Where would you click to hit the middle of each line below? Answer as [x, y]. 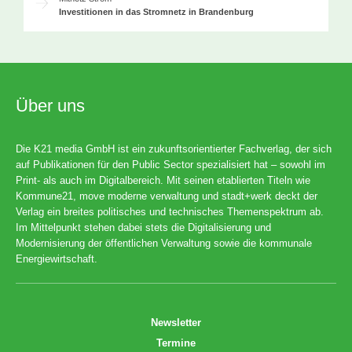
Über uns [50, 105]
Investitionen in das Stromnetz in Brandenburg [157, 11]
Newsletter [176, 322]
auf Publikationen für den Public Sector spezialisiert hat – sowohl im [170, 164]
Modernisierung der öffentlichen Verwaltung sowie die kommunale [164, 243]
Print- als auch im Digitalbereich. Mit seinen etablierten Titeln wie [163, 180]
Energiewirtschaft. [57, 258]
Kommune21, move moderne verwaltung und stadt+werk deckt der [167, 196]
